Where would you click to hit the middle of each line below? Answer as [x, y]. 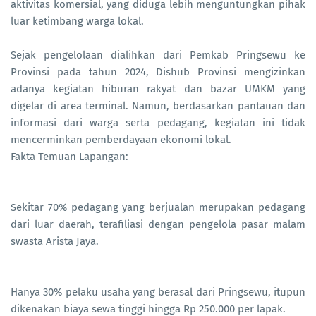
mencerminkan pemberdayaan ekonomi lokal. [121, 140]
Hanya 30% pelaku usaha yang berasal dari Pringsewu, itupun [158, 292]
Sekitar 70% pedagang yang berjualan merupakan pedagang [158, 208]
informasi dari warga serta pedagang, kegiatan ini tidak [158, 123]
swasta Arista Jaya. [55, 242]
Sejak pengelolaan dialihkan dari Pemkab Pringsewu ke [158, 55]
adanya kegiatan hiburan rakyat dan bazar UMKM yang [158, 89]
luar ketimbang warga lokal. [77, 22]
